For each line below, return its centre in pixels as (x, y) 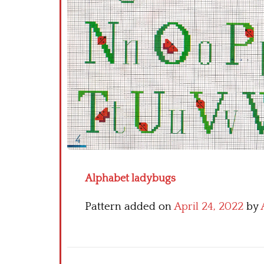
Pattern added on (129, 207)
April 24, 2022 (209, 207)
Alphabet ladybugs (130, 179)
